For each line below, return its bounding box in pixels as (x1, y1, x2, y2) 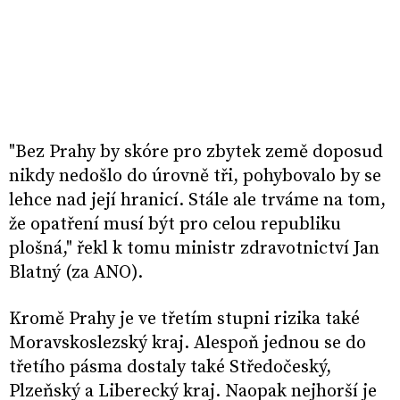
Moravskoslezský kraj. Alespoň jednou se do (9, 332, 366, 355)
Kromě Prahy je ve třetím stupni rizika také (9, 308, 360, 331)
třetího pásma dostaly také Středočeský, (9, 356, 331, 379)
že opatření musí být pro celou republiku (9, 213, 341, 237)
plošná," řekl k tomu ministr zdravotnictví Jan (9, 237, 379, 261)
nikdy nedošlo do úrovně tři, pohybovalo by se (9, 165, 381, 188)
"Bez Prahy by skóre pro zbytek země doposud (9, 141, 383, 164)
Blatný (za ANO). (9, 262, 143, 285)
